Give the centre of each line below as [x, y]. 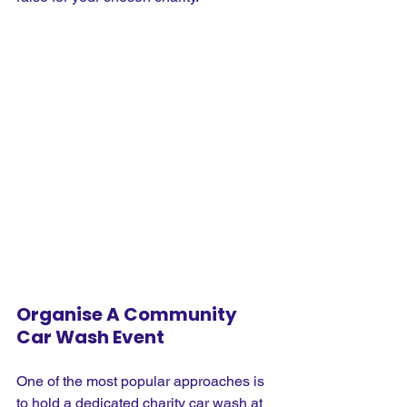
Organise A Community [129, 314]
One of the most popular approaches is [142, 381]
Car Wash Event [90, 337]
